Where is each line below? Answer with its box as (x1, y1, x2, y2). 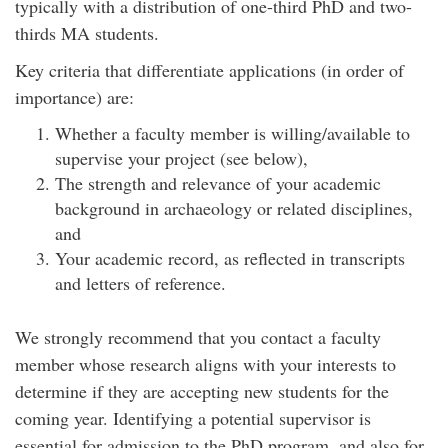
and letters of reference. (55, 270, 226, 295)
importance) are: (15, 84, 134, 109)
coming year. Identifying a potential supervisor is (15, 405, 371, 430)
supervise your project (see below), (55, 145, 308, 170)
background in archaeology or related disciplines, (55, 195, 413, 220)
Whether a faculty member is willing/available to (55, 120, 410, 145)
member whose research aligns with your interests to (15, 351, 396, 376)
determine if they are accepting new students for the (15, 378, 389, 403)
